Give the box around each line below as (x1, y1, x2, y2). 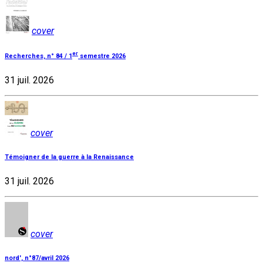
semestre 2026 (78, 52, 126, 60)
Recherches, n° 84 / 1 (5, 52, 72, 60)
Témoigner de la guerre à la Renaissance (5, 153, 134, 161)
